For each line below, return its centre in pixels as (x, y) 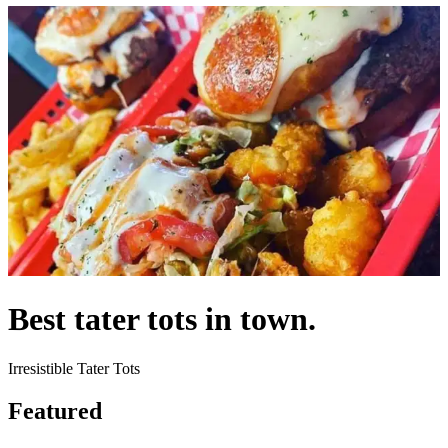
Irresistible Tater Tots (74, 368)
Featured (55, 410)
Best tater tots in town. (162, 319)
